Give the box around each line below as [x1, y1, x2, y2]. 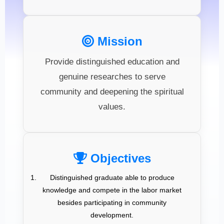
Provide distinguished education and [44, 57, 179, 67]
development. [90, 211, 133, 219]
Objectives [86, 151, 151, 165]
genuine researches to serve [58, 72, 165, 82]
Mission [93, 34, 142, 48]
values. [98, 102, 125, 112]
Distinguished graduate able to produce [49, 173, 174, 182]
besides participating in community [57, 198, 166, 207]
